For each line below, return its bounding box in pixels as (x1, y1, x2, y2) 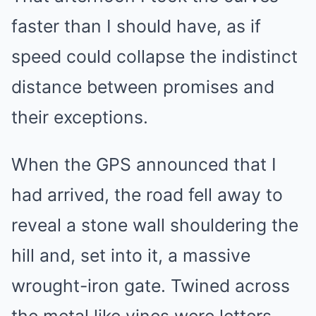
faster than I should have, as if (11, 15, 261, 37)
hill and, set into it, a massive (11, 244, 250, 266)
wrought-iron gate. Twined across (11, 274, 290, 296)
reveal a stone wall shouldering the (11, 214, 298, 236)
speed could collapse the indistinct (11, 45, 298, 67)
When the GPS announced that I (11, 153, 276, 175)
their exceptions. (11, 106, 148, 128)
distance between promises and (11, 75, 274, 97)
